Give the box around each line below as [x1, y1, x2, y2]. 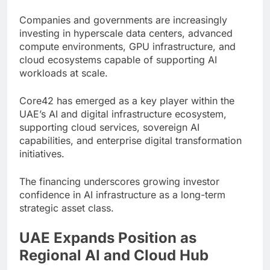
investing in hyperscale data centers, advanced [19, 27, 233, 39]
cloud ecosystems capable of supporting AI [19, 53, 217, 66]
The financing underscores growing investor [19, 175, 219, 187]
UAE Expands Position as [19, 228, 196, 246]
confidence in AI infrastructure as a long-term [19, 188, 225, 201]
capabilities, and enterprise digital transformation [19, 134, 242, 146]
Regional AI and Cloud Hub [19, 246, 209, 264]
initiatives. [19, 147, 64, 160]
